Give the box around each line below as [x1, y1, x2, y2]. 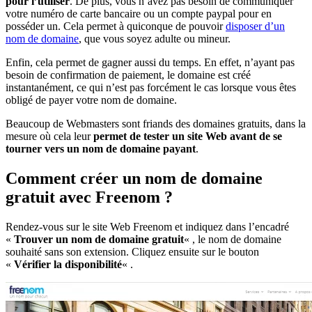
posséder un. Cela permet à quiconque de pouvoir [6, 19, 226, 32]
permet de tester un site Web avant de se [93, 130, 282, 142]
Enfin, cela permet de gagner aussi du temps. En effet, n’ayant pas [6, 56, 295, 68]
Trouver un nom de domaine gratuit [14, 233, 184, 245]
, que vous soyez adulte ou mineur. [79, 32, 231, 45]
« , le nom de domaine [184, 233, 281, 245]
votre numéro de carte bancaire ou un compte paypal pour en [6, 7, 272, 19]
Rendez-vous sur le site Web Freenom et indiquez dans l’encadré [6, 220, 289, 233]
